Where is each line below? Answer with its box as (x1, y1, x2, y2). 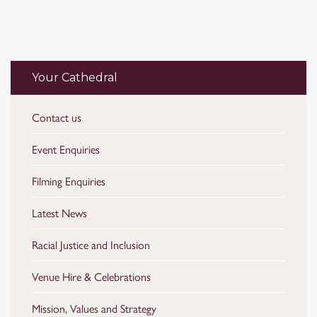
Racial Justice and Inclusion (32, 236, 150, 253)
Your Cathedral (32, 71, 117, 84)
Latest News (32, 204, 87, 221)
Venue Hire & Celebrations (32, 268, 151, 284)
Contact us (32, 109, 81, 125)
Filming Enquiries (32, 173, 105, 189)
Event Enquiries (32, 141, 100, 157)
